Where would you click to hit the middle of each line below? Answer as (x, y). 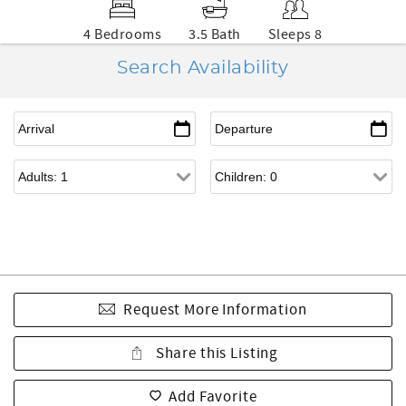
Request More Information (215, 310)
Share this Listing (215, 353)
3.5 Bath (215, 34)
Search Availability (203, 68)
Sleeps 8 (295, 34)
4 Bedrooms (123, 34)
